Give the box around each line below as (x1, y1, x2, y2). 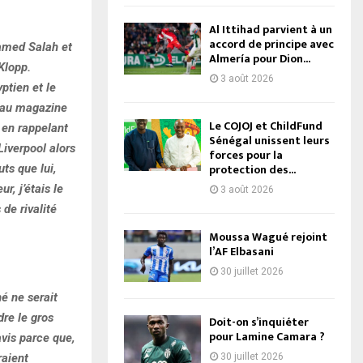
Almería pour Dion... (209, 49, 310, 69)
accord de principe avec (209, 35, 334, 54)
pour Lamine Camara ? (209, 327, 325, 346)
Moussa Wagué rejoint (209, 228, 327, 247)
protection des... (209, 160, 296, 180)
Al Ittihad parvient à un (209, 20, 332, 40)
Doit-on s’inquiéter (209, 312, 309, 331)
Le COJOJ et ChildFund (209, 117, 322, 136)
